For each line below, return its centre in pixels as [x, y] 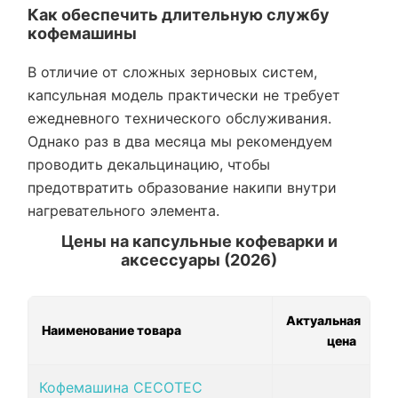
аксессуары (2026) [199, 260]
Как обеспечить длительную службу [179, 15]
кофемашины [82, 34]
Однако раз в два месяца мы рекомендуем [180, 142]
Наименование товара [111, 330]
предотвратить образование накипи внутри [182, 188]
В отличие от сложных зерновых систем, [172, 72]
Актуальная [323, 321]
